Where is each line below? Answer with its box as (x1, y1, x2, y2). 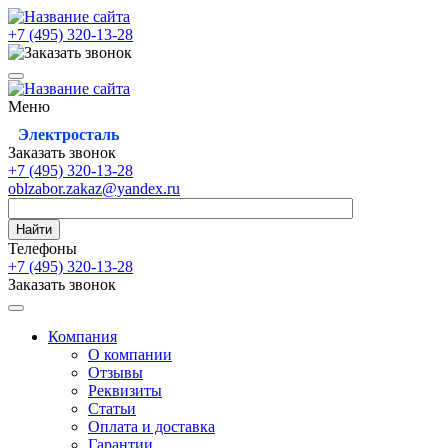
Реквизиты (88, 382, 162, 399)
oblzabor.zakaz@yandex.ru (8, 180, 180, 197)
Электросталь (18, 126, 119, 143)
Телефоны (8, 240, 77, 257)
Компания (48, 328, 117, 345)
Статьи (88, 400, 136, 417)
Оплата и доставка (88, 418, 215, 435)
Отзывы (88, 364, 143, 381)
